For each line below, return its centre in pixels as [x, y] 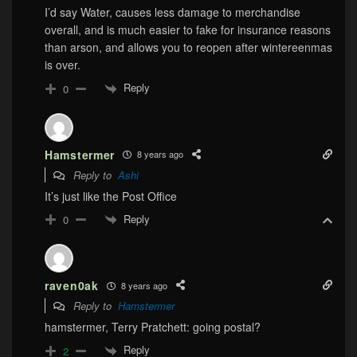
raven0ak [72, 286]
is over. [63, 65]
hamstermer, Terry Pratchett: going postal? [153, 327]
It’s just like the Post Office [111, 196]
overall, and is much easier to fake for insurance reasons [188, 30]
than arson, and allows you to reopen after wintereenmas [188, 47]
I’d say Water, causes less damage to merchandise [173, 12]
